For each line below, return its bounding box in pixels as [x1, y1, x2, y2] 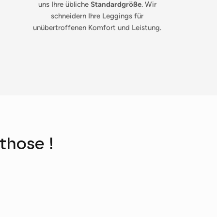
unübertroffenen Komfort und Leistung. [33, 23, 162, 32]
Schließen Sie [26, 159, 69, 168]
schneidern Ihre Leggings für [51, 12, 144, 21]
